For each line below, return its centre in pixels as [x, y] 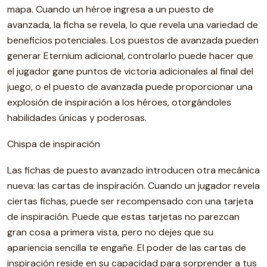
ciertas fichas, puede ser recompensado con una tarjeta [130, 201]
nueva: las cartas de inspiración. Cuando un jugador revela [133, 186]
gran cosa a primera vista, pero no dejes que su [110, 232]
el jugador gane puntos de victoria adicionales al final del [130, 71]
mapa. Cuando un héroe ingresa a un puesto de [111, 9]
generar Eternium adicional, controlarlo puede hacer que [130, 56]
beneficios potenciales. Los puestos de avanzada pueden [133, 40]
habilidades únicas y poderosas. [77, 118]
